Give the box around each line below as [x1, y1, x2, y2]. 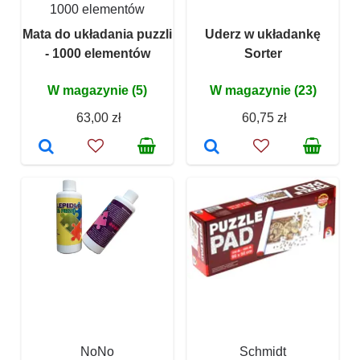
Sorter [243, 47, 282, 61]
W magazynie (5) [47, 84, 147, 98]
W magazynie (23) [209, 84, 317, 98]
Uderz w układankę [205, 27, 321, 42]
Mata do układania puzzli [22, 27, 172, 42]
